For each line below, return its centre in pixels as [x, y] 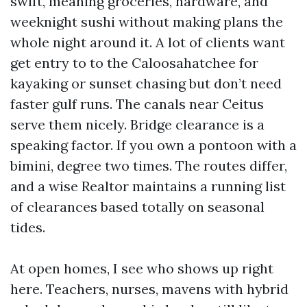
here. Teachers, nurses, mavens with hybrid [149, 289]
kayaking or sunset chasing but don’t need [146, 83]
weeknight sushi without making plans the [147, 22]
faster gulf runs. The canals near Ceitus [137, 104]
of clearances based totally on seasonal [137, 207]
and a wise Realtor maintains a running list [148, 186]
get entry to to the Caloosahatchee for [134, 63]
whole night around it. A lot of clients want [148, 42]
